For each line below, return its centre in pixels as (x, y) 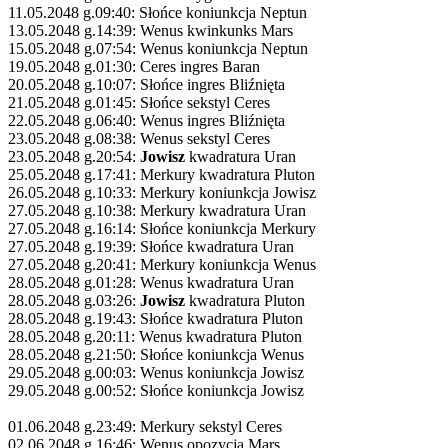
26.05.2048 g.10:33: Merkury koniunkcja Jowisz (162, 192)
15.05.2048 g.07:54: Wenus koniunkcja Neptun (158, 48)
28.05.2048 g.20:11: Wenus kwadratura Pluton (155, 336)
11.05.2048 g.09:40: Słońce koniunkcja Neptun (157, 12)
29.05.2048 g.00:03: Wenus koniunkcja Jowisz (156, 372)
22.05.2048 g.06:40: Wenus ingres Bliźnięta (146, 120)
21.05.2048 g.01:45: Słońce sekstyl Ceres (139, 102)
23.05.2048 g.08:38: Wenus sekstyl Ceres (139, 138)
